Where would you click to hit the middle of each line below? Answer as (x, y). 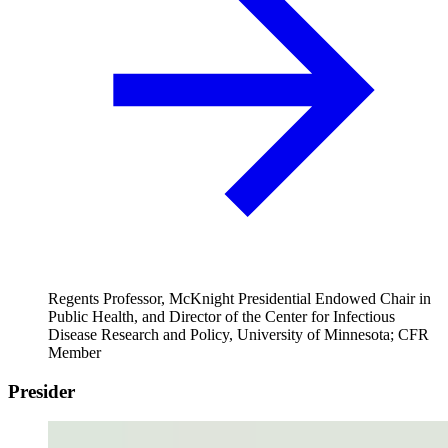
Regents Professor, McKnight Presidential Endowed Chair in (239, 298)
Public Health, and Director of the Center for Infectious (221, 316)
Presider (41, 391)
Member (74, 352)
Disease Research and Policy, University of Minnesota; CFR (238, 334)
